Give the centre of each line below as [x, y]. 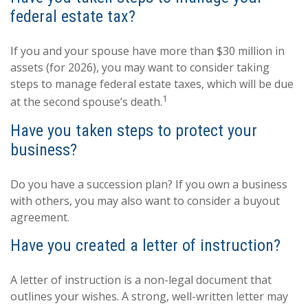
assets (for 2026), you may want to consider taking [140, 68]
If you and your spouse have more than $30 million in [147, 51]
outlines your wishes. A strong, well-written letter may [149, 296]
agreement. [40, 217]
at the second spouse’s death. [86, 102]
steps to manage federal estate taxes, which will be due [152, 84]
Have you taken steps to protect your [134, 130]
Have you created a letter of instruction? [145, 245]
